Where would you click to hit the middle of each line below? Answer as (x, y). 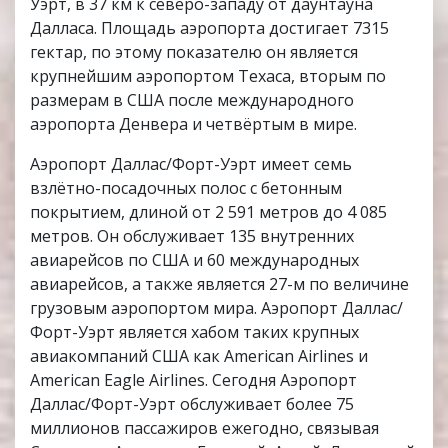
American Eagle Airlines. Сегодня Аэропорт (193, 380)
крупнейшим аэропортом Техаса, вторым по (208, 76)
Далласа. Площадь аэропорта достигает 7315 (209, 28)
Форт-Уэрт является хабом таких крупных (194, 332)
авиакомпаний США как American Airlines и (199, 356)
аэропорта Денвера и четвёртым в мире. (193, 124)
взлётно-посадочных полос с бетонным (186, 188)
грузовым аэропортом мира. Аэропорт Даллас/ (216, 308)
